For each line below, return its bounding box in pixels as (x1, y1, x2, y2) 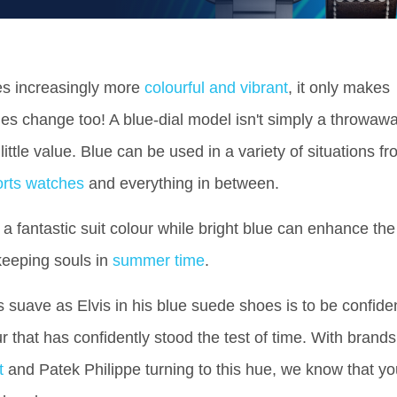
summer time (113, 252, 205, 269)
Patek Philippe (39, 361, 141, 378)
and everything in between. (84, 175, 279, 192)
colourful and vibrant (144, 79, 288, 97)
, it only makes (288, 79, 390, 97)
